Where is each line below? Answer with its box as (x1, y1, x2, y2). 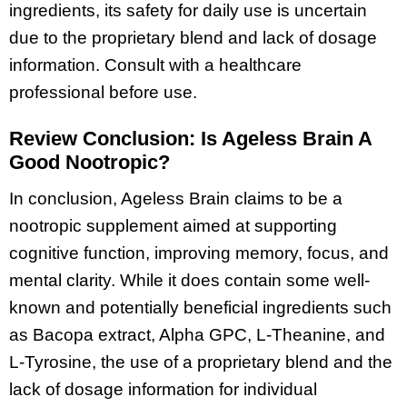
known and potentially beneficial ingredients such (9, 298, 392, 318)
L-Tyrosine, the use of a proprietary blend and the (9, 352, 392, 372)
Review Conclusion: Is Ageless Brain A (9, 126, 372, 150)
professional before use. (9, 82, 197, 102)
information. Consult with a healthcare (9, 55, 302, 74)
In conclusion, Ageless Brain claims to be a (9, 189, 342, 209)
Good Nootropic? (9, 150, 170, 174)
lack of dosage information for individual (9, 380, 317, 400)
